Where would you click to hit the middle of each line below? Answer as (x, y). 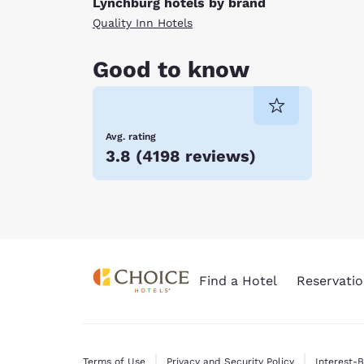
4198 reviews (196, 156)
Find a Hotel (238, 281)
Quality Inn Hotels (143, 22)
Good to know (171, 70)
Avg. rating (131, 137)
